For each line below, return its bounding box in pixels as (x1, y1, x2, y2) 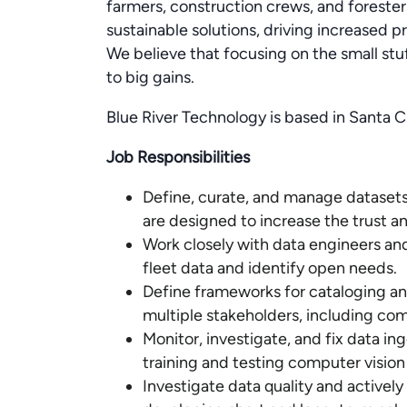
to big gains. (106, 67, 194, 87)
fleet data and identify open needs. (143, 258, 397, 278)
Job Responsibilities (106, 147, 250, 167)
